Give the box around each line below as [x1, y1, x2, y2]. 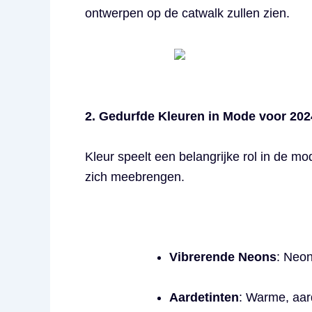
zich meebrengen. [85, 169, 185, 184]
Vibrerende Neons [169, 250, 276, 265]
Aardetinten [169, 290, 239, 304]
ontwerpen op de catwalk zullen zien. [85, 6, 290, 20]
